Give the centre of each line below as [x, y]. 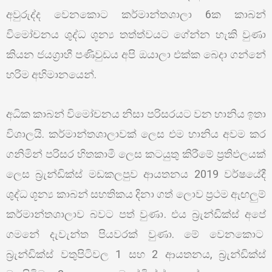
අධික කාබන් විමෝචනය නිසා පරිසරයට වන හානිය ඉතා [136, 114]
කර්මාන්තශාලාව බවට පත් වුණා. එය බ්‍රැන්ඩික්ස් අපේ [136, 214]
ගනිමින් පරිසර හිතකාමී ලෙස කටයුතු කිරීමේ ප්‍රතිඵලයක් [136, 154]
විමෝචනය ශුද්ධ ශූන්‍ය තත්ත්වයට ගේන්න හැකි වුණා [136, 34]
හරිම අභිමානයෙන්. [51, 74]
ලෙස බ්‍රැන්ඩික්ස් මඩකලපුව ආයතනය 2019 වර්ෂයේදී [136, 174]
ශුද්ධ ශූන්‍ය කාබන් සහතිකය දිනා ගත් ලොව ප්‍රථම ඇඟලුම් [136, 194]
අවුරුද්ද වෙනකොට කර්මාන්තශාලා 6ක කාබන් [136, 14]
